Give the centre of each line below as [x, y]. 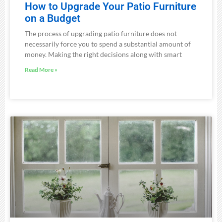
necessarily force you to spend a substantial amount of [108, 44]
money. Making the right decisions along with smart [103, 54]
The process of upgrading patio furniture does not [101, 33]
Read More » [41, 69]
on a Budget [53, 18]
